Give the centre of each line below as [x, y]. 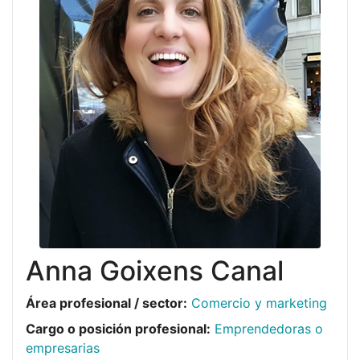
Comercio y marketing [259, 303]
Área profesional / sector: [106, 303]
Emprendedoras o [269, 329]
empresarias [63, 348]
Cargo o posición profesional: [118, 329]
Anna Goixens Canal [155, 270]
